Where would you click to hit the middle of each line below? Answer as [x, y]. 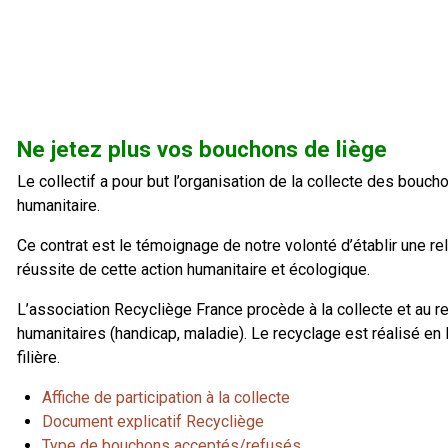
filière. [39, 357]
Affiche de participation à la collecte [166, 397]
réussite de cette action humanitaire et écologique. [194, 269]
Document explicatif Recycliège [153, 421]
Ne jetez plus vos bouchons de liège [202, 148]
